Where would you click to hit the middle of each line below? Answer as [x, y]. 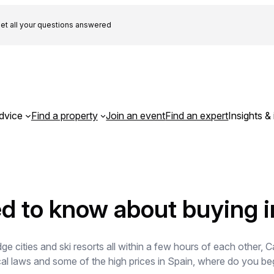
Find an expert [197, 115]
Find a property [64, 115]
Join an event [136, 115]
